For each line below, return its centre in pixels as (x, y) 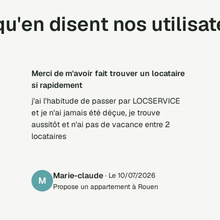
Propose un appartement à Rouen (106, 186)
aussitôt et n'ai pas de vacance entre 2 (101, 124)
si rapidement (57, 85)
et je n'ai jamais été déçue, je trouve (96, 112)
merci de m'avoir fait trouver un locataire (35, 73)
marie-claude (82, 175)
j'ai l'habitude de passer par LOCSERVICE (106, 101)
